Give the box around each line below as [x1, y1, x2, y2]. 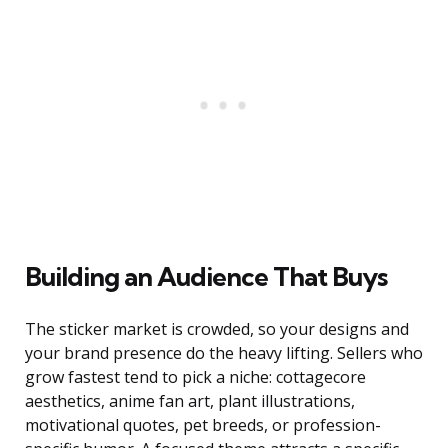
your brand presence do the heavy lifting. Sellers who [25, 342, 423, 365]
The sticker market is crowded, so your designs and [25, 318, 409, 341]
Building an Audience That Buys [25, 260, 387, 294]
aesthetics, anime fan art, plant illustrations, [25, 390, 355, 413]
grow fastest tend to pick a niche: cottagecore [25, 366, 366, 389]
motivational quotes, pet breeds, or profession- [25, 414, 381, 437]
